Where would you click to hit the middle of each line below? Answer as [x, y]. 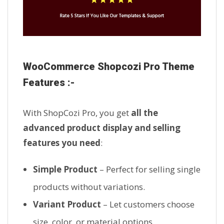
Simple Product [65, 169]
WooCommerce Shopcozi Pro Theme [109, 66]
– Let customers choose [148, 204]
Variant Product [67, 204]
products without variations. [89, 186]
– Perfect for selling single [149, 169]
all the [144, 112]
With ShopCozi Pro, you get [77, 112]
